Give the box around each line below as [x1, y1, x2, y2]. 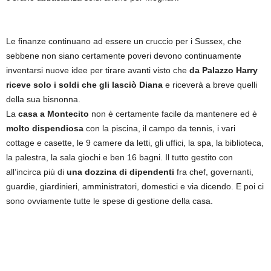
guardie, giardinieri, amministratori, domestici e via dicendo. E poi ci [6, 181, 264, 191]
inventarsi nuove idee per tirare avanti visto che [6, 65, 189, 75]
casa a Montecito [18, 108, 89, 119]
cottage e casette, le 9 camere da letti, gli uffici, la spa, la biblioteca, [6, 137, 264, 148]
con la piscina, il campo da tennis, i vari [86, 123, 235, 133]
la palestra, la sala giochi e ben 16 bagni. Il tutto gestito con [6, 152, 233, 162]
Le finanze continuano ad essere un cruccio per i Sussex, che [6, 36, 241, 46]
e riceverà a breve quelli [165, 79, 257, 90]
